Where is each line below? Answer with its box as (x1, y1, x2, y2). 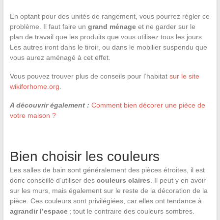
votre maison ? (9, 111, 56, 119)
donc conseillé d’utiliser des (9, 176, 97, 184)
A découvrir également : (9, 101, 89, 109)
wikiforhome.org (9, 82, 59, 90)
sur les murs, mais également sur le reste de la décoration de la (9, 186, 208, 194)
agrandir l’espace (9, 207, 69, 215)
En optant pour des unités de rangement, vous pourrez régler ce (9, 12, 210, 20)
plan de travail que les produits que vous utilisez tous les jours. (9, 32, 204, 41)
